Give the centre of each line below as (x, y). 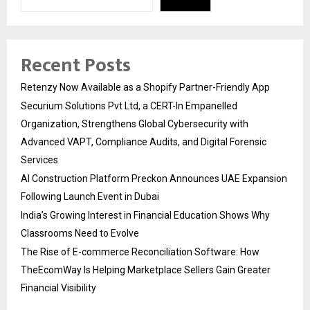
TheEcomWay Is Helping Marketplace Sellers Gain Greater (146, 270)
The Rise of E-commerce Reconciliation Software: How (140, 252)
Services (39, 159)
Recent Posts (76, 65)
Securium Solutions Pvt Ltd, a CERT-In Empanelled (129, 106)
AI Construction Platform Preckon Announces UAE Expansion (154, 178)
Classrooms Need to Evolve (80, 233)
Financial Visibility (58, 288)
